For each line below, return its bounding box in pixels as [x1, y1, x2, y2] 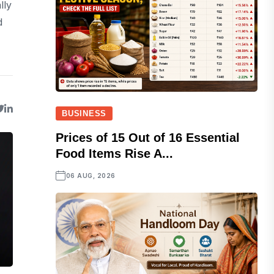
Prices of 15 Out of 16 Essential [56, 131, 240, 145]
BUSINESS [62, 109, 107, 119]
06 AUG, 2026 [65, 172, 116, 180]
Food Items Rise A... [56, 147, 174, 161]
